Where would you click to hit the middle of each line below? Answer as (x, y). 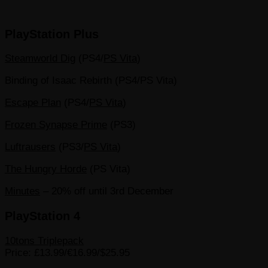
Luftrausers (30, 147)
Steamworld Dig (40, 59)
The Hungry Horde (46, 169)
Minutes (22, 191)
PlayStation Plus (52, 34)
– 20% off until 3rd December (107, 191)
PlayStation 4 (42, 216)
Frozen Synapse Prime (56, 125)
